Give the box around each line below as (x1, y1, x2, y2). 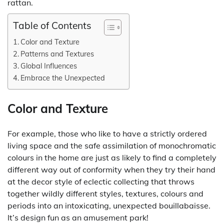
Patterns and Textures (20, 48, 94, 58)
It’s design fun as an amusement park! (7, 212, 148, 222)
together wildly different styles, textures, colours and (7, 188, 203, 198)
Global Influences (20, 60, 77, 70)
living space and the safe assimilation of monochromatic (7, 140, 216, 150)
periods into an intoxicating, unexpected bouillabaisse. (7, 200, 210, 210)
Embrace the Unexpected (20, 72, 105, 82)
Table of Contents (13, 19, 91, 32)
